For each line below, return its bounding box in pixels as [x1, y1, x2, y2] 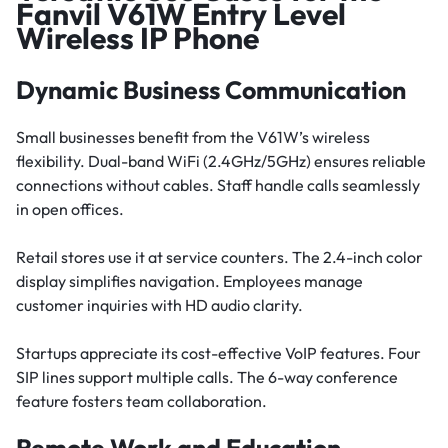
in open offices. [16, 199, 124, 220]
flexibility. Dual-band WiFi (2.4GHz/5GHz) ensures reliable [16, 151, 426, 172]
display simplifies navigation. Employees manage [16, 271, 363, 292]
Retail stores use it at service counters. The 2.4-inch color [16, 247, 423, 268]
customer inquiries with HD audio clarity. [16, 295, 303, 316]
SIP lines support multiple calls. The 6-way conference [16, 367, 398, 388]
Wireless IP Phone [16, 19, 259, 58]
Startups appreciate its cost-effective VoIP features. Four [16, 343, 421, 364]
